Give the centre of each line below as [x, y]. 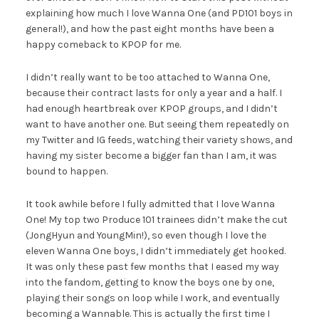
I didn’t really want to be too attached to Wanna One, [147, 77]
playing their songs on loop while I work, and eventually [152, 298]
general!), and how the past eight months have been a [150, 28]
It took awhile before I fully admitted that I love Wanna [150, 204]
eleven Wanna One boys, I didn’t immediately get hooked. [155, 251]
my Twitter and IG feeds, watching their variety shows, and [159, 140]
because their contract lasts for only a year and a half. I [153, 93]
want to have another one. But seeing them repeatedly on [157, 124]
